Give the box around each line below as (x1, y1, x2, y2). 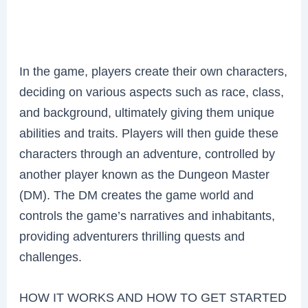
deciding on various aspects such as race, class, (19, 84, 285, 99)
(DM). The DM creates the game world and (19, 187, 254, 202)
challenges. (19, 249, 82, 264)
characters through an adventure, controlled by (19, 146, 276, 161)
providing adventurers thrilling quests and (19, 228, 245, 243)
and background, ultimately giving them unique (19, 104, 275, 120)
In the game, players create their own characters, (19, 63, 288, 78)
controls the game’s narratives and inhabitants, (19, 208, 276, 223)
